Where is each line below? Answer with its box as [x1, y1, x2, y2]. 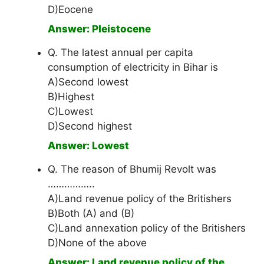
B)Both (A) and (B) [48, 207, 134, 220]
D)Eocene [48, 4, 93, 16]
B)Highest [48, 91, 94, 103]
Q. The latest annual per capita [48, 47, 193, 59]
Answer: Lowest [48, 140, 129, 152]
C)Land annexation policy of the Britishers [48, 222, 246, 235]
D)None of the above [48, 237, 147, 249]
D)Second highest [48, 120, 132, 133]
